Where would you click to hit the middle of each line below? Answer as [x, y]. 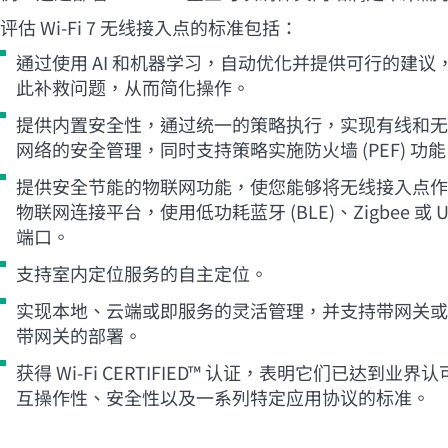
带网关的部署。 [79, 334]
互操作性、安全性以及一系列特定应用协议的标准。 [223, 396]
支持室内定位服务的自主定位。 [142, 272]
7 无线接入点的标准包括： [190, 26]
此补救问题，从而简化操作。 [133, 86]
